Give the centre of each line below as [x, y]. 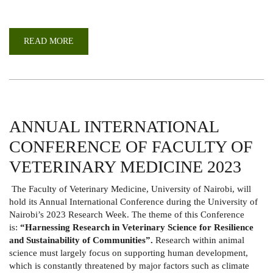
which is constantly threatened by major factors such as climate [129, 265]
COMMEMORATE [107, 66]
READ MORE [49, 41]
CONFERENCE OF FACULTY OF [131, 146]
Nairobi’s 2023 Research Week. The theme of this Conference [127, 214]
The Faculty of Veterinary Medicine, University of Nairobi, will [130, 189]
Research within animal [200, 240]
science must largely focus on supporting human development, [129, 253]
